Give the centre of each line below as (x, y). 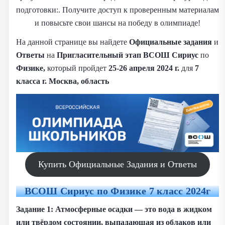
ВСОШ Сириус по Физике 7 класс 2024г (118, 191)
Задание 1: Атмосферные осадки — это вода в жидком (114, 209)
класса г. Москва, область (63, 81)
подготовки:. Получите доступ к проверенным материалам (118, 10)
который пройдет (77, 68)
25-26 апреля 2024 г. (144, 68)
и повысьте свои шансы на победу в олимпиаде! (118, 23)
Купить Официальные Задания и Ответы (118, 164)
